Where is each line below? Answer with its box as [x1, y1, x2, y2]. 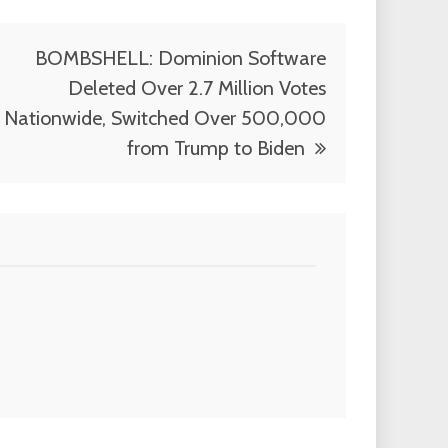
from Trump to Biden [127, 136, 305, 161]
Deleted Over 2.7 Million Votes [68, 76, 326, 101]
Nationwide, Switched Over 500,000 [4, 106, 326, 131]
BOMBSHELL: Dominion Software [35, 46, 326, 71]
